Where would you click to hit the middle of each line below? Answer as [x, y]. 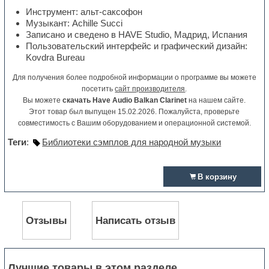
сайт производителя [150, 89]
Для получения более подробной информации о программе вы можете [134, 77]
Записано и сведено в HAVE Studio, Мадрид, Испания [137, 34]
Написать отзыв [136, 220]
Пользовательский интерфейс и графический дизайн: [137, 46]
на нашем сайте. [216, 100]
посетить [98, 89]
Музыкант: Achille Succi [74, 23]
